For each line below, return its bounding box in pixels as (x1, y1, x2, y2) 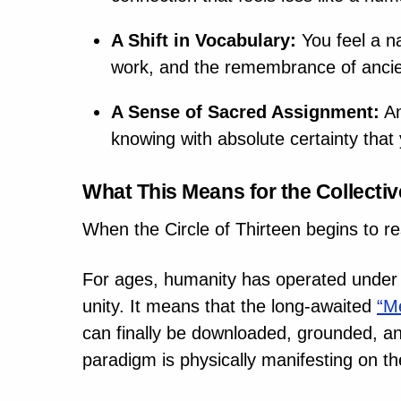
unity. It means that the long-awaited (82, 296, 377, 317)
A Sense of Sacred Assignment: (111, 101, 380, 122)
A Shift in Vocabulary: (111, 30, 296, 50)
